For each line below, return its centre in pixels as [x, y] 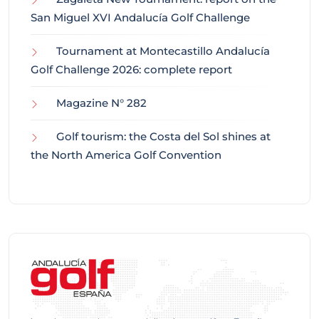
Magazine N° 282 [101, 103]
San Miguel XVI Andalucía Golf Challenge [140, 17]
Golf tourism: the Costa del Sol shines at [163, 136]
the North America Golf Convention [126, 155]
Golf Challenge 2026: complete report [131, 69]
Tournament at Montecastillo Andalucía [163, 51]
